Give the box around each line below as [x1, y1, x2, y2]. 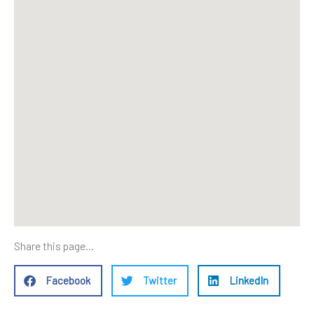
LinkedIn [229, 274, 268, 287]
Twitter [143, 274, 177, 287]
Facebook [46, 274, 90, 287]
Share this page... [14, 239, 94, 253]
